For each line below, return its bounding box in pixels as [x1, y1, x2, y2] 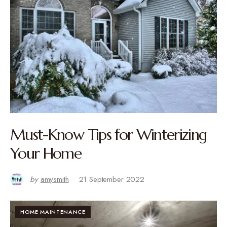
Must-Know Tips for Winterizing [10, 125, 207, 144]
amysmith [40, 173, 69, 185]
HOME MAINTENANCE [20, 207, 86, 216]
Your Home [10, 143, 82, 163]
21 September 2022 [79, 173, 144, 185]
